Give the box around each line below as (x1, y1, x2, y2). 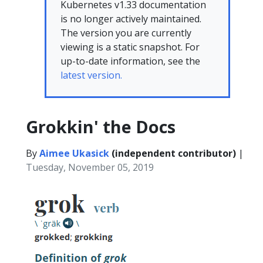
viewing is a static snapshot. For (60, 41, 200, 53)
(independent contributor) (109, 147, 236, 160)
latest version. (60, 69, 122, 82)
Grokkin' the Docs (26, 115, 176, 138)
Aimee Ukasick (39, 147, 109, 160)
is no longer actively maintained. (60, 12, 201, 25)
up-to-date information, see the (60, 55, 200, 68)
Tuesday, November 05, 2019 (26, 161, 154, 174)
